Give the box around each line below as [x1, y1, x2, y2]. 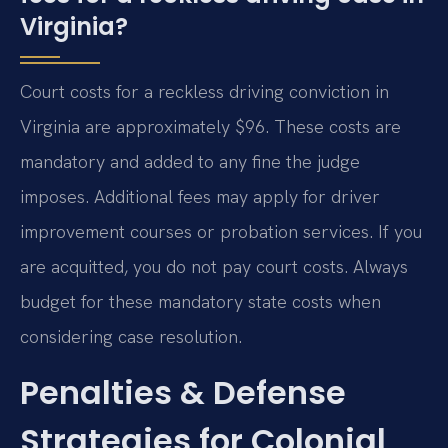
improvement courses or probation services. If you [20, 220, 422, 244]
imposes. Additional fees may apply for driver [20, 185, 380, 209]
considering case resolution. [20, 325, 242, 349]
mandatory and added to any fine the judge [20, 150, 360, 174]
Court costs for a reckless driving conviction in [20, 80, 389, 104]
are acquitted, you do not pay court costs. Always [20, 255, 408, 279]
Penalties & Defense [20, 369, 346, 415]
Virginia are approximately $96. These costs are [20, 115, 401, 139]
